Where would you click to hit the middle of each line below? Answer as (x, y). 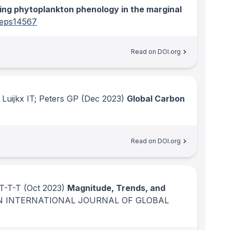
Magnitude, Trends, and (116, 188)
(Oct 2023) (43, 188)
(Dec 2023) (101, 99)
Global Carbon (156, 99)
